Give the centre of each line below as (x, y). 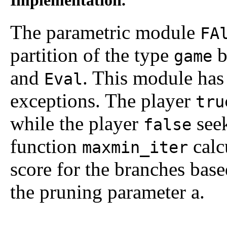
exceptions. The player (103, 100)
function (46, 146)
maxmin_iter (135, 147)
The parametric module (105, 32)
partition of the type (92, 55)
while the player (77, 123)
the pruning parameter (101, 192)
